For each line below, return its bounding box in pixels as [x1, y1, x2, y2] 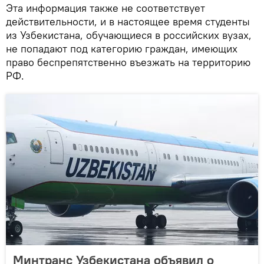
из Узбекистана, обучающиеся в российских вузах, [6, 28, 252, 42]
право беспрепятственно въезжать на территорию [6, 55, 250, 69]
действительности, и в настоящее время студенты [6, 14, 250, 28]
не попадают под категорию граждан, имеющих [6, 41, 237, 55]
